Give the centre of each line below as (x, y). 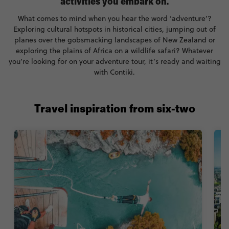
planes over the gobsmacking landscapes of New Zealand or (114, 40)
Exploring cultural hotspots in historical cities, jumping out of (114, 29)
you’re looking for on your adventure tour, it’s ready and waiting (114, 61)
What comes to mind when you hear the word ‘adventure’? (114, 18)
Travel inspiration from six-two (114, 110)
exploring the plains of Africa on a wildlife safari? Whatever (114, 50)
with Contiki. (114, 72)
